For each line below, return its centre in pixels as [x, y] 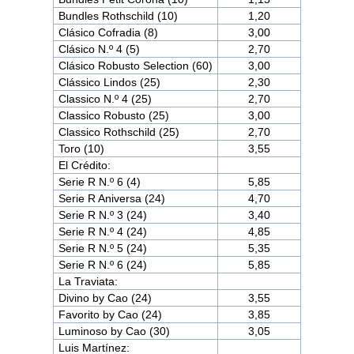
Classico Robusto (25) [113, 115]
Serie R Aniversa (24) [111, 198]
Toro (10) [81, 148]
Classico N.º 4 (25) [105, 98]
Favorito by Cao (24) [110, 314]
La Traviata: [88, 281]
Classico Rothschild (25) [119, 132]
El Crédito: [84, 165]
